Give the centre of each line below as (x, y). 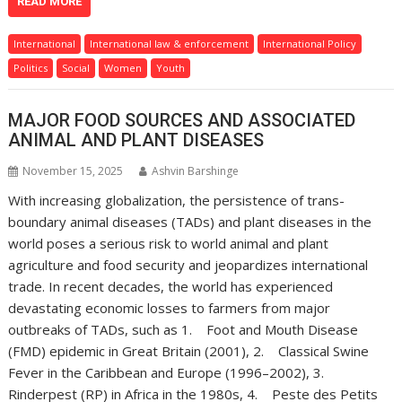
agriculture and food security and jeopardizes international (188, 264)
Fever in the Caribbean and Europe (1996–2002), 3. (172, 372)
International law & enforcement (170, 44)
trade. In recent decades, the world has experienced (171, 286)
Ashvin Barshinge (196, 170)
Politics (31, 68)
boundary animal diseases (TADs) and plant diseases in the (190, 221)
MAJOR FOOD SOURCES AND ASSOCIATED (182, 120)
